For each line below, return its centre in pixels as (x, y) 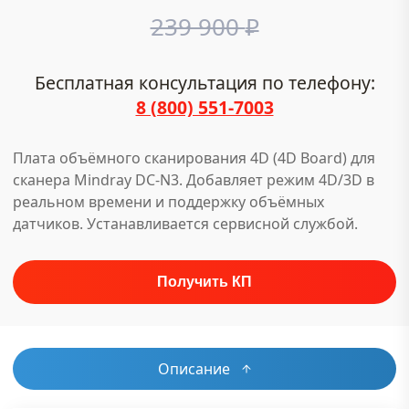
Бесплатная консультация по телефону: (204, 83)
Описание (194, 369)
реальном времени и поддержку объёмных (168, 202)
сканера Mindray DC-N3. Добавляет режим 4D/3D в (194, 180)
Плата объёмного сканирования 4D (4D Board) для (194, 158)
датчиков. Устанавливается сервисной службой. (185, 224)
